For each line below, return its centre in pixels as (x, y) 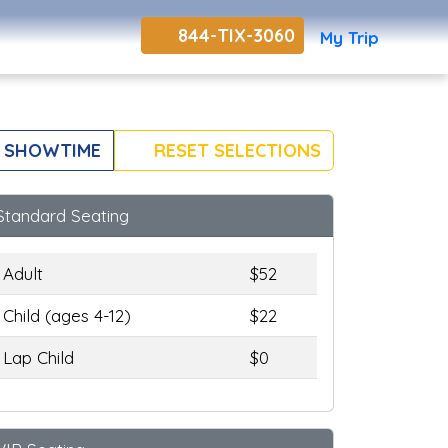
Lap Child (38, 358)
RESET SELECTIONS (235, 150)
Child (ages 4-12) (67, 316)
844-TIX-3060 (233, 35)
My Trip (349, 37)
